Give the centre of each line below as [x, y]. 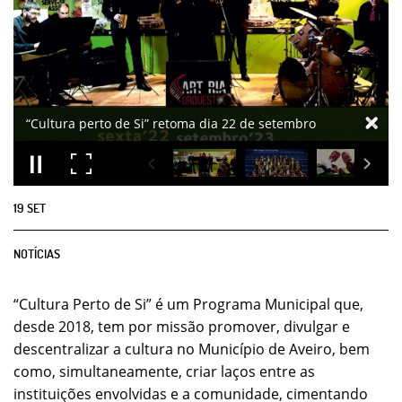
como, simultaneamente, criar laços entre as [164, 371]
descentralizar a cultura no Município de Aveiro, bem [192, 349]
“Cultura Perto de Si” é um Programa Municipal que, [188, 304]
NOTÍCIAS [37, 253]
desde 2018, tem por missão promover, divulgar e [182, 327]
